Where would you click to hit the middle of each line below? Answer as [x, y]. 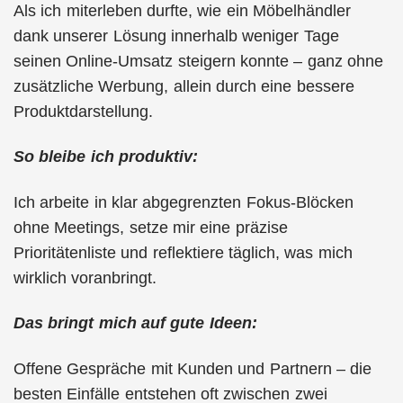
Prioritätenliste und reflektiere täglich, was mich [183, 252]
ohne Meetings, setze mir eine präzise [151, 227]
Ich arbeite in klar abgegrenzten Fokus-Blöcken [184, 202]
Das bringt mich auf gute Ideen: [135, 323]
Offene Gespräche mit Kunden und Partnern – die [193, 368]
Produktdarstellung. [83, 111]
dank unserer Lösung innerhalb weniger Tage [176, 36]
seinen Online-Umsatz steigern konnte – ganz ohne [198, 61]
